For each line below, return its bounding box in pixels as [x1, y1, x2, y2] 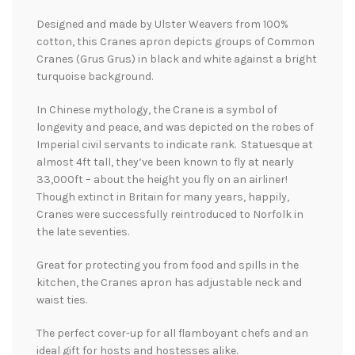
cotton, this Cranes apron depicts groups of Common [36, 34, 315, 48]
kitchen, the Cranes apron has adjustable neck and [36, 275, 302, 289]
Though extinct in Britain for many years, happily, [36, 189, 289, 204]
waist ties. [36, 292, 87, 307]
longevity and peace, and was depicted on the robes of [36, 120, 314, 134]
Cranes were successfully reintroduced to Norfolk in [36, 207, 303, 221]
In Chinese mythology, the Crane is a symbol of [36, 102, 277, 116]
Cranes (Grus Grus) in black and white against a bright [36, 52, 317, 66]
